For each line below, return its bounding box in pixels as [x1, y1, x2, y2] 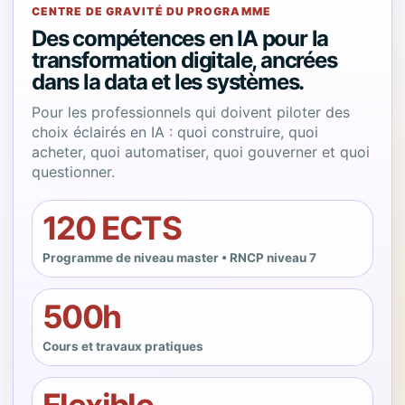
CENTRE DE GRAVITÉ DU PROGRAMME [32, 5, 271, 18]
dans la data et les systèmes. [32, 69, 305, 95]
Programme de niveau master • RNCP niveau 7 [42, 250, 316, 265]
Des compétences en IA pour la [32, 25, 329, 52]
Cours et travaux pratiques [42, 339, 203, 353]
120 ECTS [42, 209, 182, 248]
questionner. [32, 163, 115, 181]
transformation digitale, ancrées [32, 47, 337, 73]
